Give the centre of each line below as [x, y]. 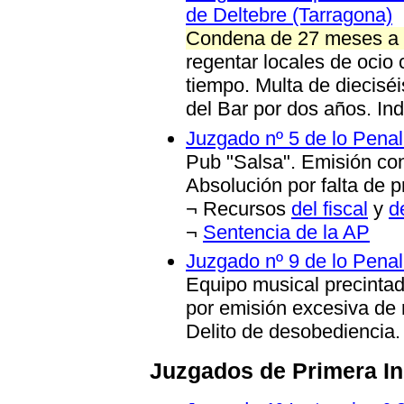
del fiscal [330, 208]
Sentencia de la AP [286, 232]
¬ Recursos [239, 208]
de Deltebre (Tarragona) [289, 15]
